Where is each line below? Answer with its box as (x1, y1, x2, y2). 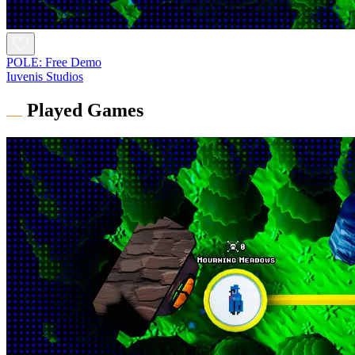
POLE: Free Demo (6, 55, 101, 69)
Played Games (27, 99, 143, 120)
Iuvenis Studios (6, 69, 83, 83)
